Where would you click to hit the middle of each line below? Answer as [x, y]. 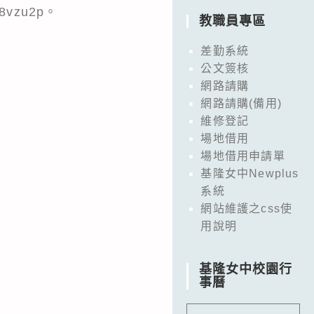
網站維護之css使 [247, 208]
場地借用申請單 [243, 156]
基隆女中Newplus [250, 173]
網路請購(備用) [241, 103]
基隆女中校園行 [246, 269]
